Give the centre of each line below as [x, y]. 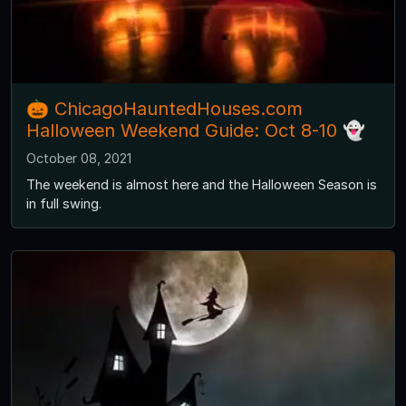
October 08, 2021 [79, 158]
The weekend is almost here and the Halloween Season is [202, 184]
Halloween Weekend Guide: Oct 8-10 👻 [196, 130]
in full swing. [64, 203]
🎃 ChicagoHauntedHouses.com [164, 108]
